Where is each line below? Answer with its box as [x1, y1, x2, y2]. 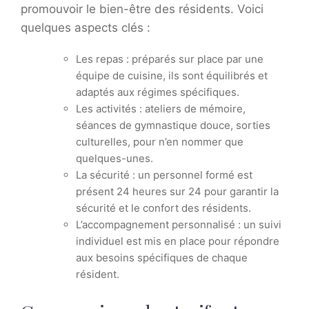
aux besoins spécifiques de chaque [76, 251, 248, 265]
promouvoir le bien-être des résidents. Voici [21, 2, 263, 17]
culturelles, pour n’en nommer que [76, 135, 243, 149]
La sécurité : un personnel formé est [76, 168, 252, 182]
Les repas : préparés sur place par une [76, 52, 263, 66]
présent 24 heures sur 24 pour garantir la [76, 185, 279, 199]
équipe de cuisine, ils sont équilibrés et [76, 69, 268, 83]
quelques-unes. [76, 152, 153, 166]
